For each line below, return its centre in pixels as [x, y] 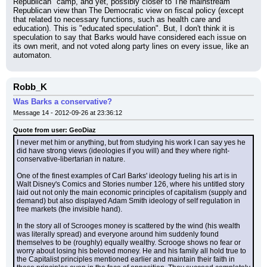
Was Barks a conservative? [63, 102]
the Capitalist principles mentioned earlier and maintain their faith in [126, 259]
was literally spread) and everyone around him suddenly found [118, 234]
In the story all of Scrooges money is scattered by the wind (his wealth [128, 226]
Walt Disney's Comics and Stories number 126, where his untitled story [131, 184]
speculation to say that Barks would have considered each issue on [130, 37]
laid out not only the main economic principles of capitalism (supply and [132, 193]
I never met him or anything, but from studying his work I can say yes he [131, 142]
